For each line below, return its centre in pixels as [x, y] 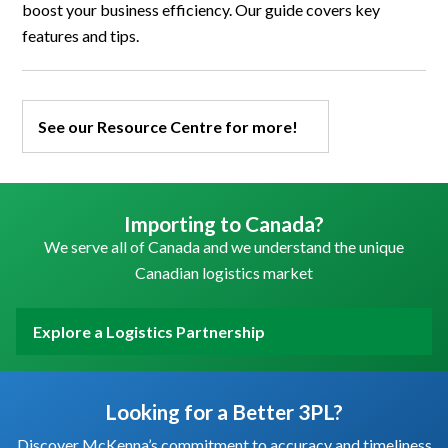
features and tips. [81, 35]
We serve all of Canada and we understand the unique [224, 246]
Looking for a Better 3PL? [224, 411]
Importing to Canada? [224, 223]
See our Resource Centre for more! [168, 126]
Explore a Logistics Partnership [149, 331]
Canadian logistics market [224, 272]
